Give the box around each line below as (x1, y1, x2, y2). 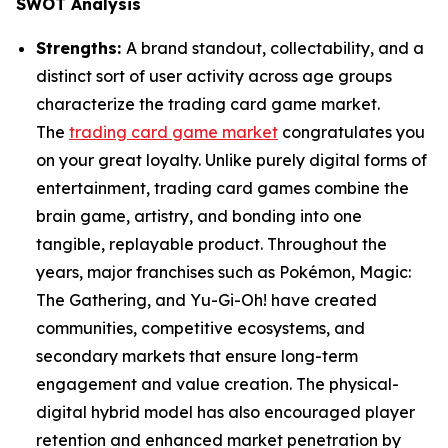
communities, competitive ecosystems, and (36, 318, 365, 339)
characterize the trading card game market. (36, 94, 380, 115)
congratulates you (278, 122, 425, 143)
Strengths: (36, 38, 126, 59)
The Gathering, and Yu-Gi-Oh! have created (36, 290, 377, 311)
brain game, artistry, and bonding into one (36, 206, 362, 227)
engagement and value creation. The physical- (36, 374, 399, 395)
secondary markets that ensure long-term (36, 346, 358, 367)
